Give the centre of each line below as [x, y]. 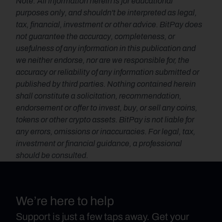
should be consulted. [52, 155]
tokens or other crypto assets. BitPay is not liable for [105, 120]
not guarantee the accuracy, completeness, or [95, 36]
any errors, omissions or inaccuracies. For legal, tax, [106, 132]
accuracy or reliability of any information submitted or [108, 72]
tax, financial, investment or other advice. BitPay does [109, 25]
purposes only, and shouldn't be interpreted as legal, [106, 13]
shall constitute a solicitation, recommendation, [99, 96]
